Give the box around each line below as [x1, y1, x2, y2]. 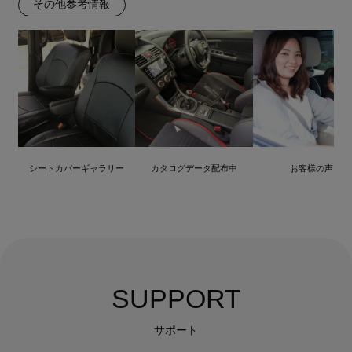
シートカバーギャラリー [29, 163, 125, 173]
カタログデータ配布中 [150, 163, 237, 173]
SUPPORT [111, 283, 241, 313]
